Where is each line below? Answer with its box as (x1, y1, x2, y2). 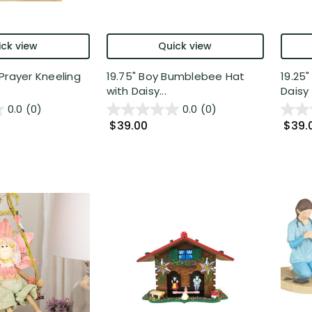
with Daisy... (106, 84, 166, 99)
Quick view (158, 39, 212, 54)
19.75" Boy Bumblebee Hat (106, 69, 245, 84)
